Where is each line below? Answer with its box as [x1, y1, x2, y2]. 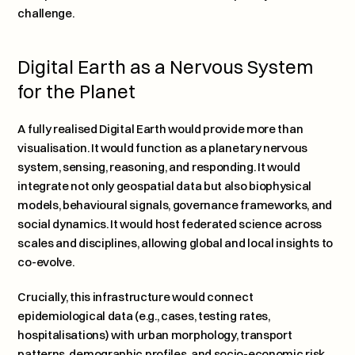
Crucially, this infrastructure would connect [17, 289, 254, 304]
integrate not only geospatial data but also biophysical [17, 178, 311, 193]
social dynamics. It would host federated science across [17, 216, 322, 231]
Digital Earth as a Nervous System [17, 55, 315, 78]
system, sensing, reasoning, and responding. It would [17, 159, 300, 174]
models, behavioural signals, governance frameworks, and [17, 197, 332, 212]
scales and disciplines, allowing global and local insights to [17, 235, 334, 250]
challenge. [17, 6, 74, 21]
